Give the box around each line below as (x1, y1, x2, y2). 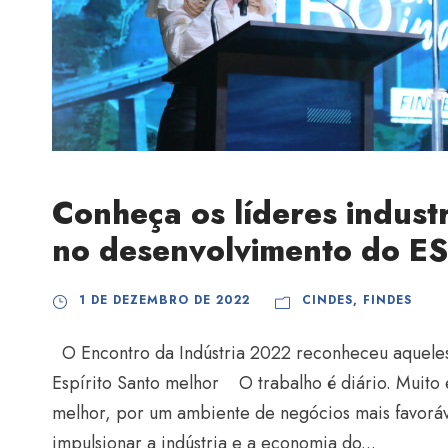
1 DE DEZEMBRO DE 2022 (79, 291, 250, 310)
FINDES (363, 291, 412, 310)
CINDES (302, 291, 353, 310)
